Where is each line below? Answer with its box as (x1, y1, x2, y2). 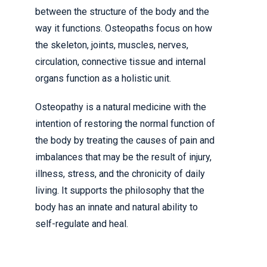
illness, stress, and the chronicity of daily (35, 168, 205, 179)
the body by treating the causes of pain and (35, 135, 215, 146)
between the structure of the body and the (35, 6, 209, 17)
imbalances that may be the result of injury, (35, 151, 212, 163)
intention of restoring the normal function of (35, 118, 215, 129)
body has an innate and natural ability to (35, 201, 198, 213)
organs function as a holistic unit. (35, 73, 171, 84)
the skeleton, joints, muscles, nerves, (35, 39, 188, 51)
